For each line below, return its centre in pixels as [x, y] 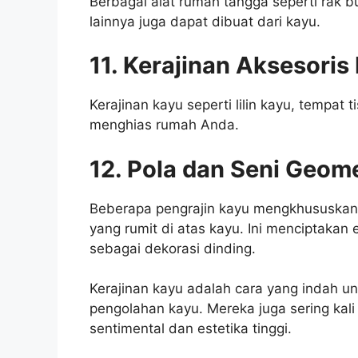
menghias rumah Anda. [164, 125]
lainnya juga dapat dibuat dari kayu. [205, 21]
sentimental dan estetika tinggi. [191, 329]
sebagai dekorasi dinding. [173, 248]
